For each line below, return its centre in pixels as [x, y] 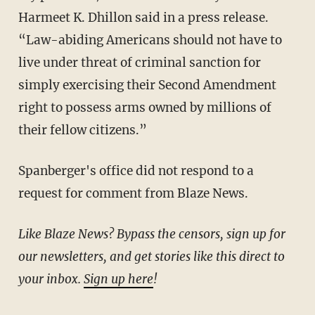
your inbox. [51, 279]
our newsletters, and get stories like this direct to [151, 256]
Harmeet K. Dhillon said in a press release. [143, 17]
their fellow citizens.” [82, 130]
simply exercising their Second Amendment [147, 85]
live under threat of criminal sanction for [139, 62]
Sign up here [118, 279]
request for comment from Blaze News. [133, 193]
